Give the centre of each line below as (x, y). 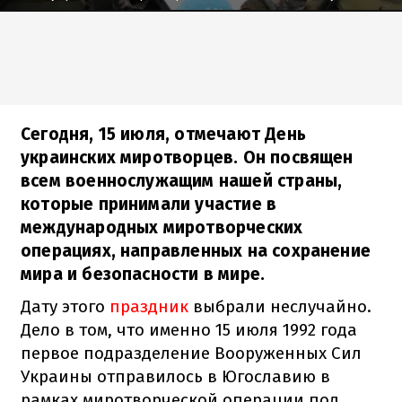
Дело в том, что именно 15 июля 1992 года (189, 329)
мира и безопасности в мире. (143, 274)
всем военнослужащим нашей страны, (182, 180)
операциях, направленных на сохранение (196, 250)
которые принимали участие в (149, 204)
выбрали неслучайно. (280, 306)
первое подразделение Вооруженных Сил (191, 353)
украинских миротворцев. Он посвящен (187, 157)
